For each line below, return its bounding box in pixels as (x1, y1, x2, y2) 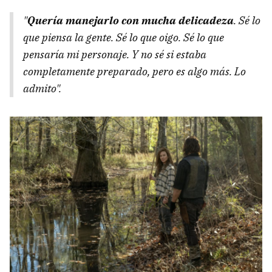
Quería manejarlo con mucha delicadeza (27, 13, 234, 27)
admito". (23, 81, 61, 95)
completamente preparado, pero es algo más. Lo (23, 64, 246, 78)
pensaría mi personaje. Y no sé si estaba (23, 47, 206, 61)
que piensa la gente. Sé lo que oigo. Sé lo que (23, 30, 224, 44)
